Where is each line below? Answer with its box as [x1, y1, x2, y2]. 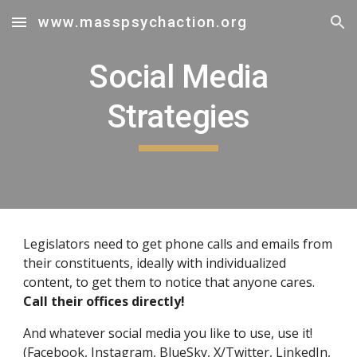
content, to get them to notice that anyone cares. [23, 273, 319, 291]
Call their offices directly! [23, 292, 186, 310]
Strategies [107, 98, 250, 135]
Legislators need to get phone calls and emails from [23, 235, 333, 253]
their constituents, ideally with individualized [23, 254, 287, 272]
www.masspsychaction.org [38, 14, 248, 31]
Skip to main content [13, 22, 126, 37]
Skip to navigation [245, 22, 344, 37]
